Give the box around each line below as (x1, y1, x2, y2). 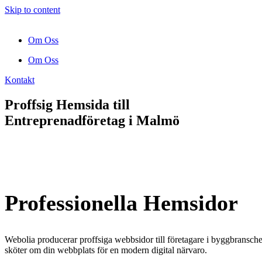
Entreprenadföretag (5, 112, 125, 128)
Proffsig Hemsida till (5, 96, 130, 112)
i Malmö (129, 112, 180, 128)
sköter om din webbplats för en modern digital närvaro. (5, 244, 207, 255)
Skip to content (5, 5, 60, 15)
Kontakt (5, 75, 35, 85)
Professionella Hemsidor (5, 191, 238, 216)
